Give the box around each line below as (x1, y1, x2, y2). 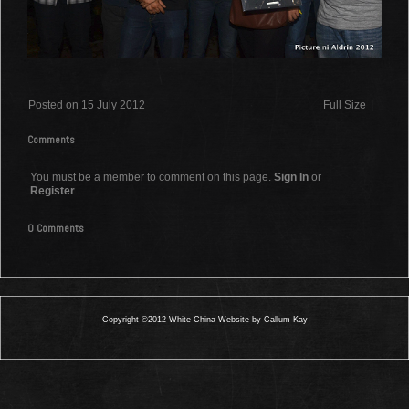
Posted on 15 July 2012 (28, 99, 145, 112)
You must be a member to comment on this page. (30, 171, 274, 184)
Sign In (274, 171, 309, 184)
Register (30, 184, 75, 198)
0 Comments (27, 221, 84, 236)
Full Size (323, 99, 366, 112)
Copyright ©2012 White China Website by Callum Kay (101, 315, 308, 325)
